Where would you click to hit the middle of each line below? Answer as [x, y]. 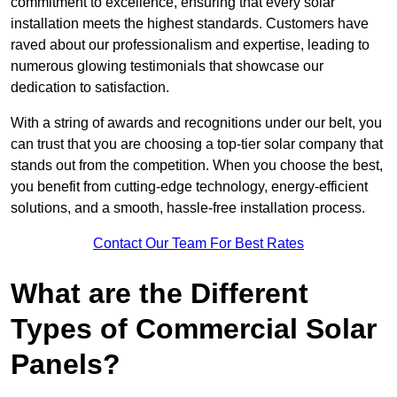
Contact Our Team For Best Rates [198, 244]
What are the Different [160, 294]
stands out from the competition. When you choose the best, [197, 166]
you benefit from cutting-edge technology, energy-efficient [189, 187]
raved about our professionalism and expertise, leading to [190, 45]
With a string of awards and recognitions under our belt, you [196, 123]
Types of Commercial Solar [194, 329]
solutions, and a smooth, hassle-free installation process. [188, 208]
